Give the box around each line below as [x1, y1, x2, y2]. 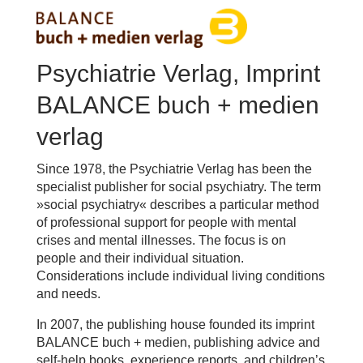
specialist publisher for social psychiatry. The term [36, 179, 321, 194]
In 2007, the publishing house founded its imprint [36, 317, 314, 331]
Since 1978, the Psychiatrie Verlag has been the [36, 161, 312, 176]
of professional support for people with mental [36, 215, 297, 229]
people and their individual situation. [36, 250, 244, 265]
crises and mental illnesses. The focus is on [36, 233, 286, 247]
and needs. [36, 286, 100, 301]
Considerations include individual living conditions [36, 268, 325, 283]
